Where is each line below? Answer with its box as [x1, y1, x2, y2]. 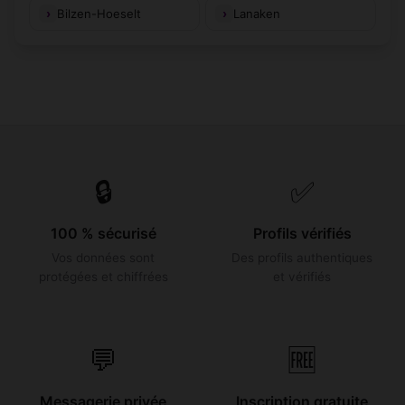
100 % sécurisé [50, 224, 156, 243]
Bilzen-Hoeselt [57, 5, 141, 21]
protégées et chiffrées [38, 269, 168, 285]
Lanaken [233, 5, 280, 21]
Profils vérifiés [252, 224, 352, 243]
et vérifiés [273, 269, 331, 285]
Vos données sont [52, 250, 155, 266]
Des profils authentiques [231, 250, 372, 266]
